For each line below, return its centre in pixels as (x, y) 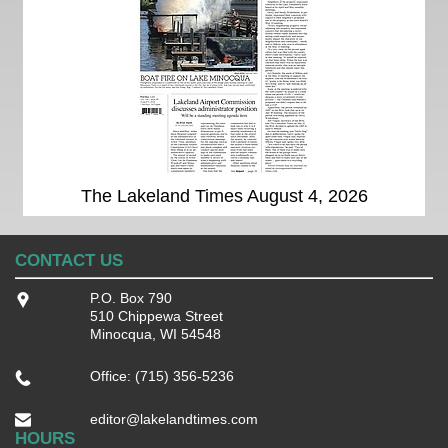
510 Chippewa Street (156, 316)
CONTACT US (69, 261)
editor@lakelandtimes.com (173, 418)
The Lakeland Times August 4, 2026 (224, 196)
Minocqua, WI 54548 (155, 334)
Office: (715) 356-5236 (161, 376)
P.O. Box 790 (130, 298)
